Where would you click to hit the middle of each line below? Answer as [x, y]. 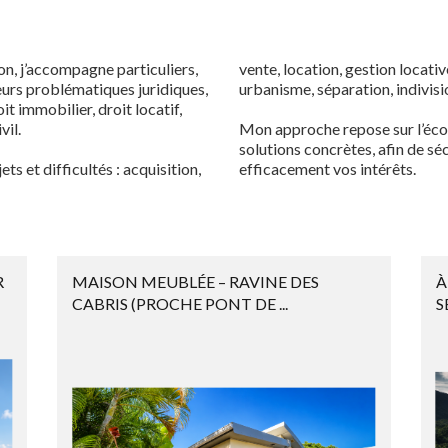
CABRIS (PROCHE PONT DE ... [180, 303]
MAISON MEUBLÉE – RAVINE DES [196, 281]
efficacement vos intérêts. [327, 168]
